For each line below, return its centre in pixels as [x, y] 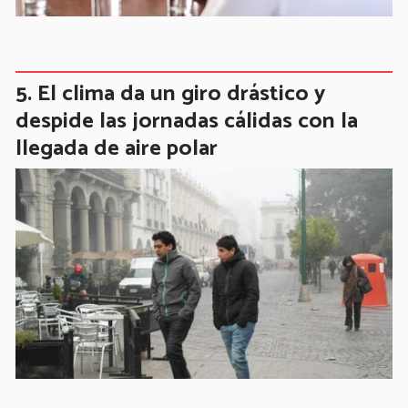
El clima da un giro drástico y [181, 94]
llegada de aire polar [117, 149]
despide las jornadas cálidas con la [187, 122]
